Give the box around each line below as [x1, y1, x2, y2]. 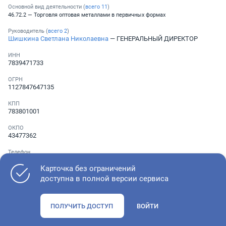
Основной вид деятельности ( [8, 3, 85, 10]
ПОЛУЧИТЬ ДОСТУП [50, 202, 113, 210]
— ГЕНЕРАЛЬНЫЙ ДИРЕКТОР [108, 34, 198, 42]
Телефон [8, 148, 30, 155]
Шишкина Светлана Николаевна [8, 34, 108, 42]
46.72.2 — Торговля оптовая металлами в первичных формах [8, 11, 165, 18]
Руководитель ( [8, 27, 48, 34]
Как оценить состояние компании [8, 191, 131, 200]
